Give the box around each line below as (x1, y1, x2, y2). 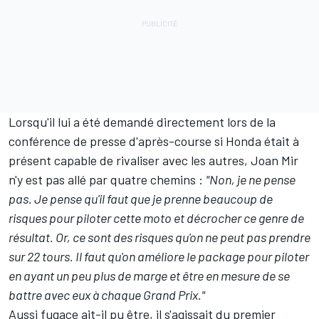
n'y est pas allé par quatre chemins (9, 171, 196, 187)
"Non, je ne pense (206, 171, 296, 187)
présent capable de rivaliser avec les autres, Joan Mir (9, 152, 298, 168)
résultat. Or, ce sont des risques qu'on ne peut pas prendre (9, 229, 310, 245)
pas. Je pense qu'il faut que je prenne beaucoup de (9, 190, 273, 206)
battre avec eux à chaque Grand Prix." (9, 286, 205, 303)
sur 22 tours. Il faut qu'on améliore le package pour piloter (9, 248, 309, 264)
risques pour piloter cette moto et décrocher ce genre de (9, 209, 304, 226)
